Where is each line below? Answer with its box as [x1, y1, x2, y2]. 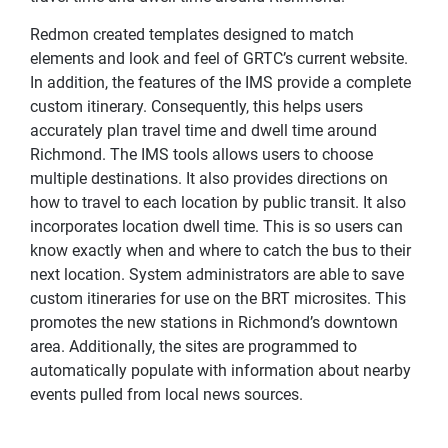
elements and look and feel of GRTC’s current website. [30, 48, 408, 68]
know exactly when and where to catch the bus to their [30, 240, 411, 260]
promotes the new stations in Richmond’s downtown [30, 312, 398, 332]
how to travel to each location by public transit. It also [30, 192, 406, 212]
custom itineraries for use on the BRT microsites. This [30, 288, 406, 308]
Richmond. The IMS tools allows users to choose [30, 144, 373, 164]
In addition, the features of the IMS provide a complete [30, 72, 411, 92]
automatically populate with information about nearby [30, 360, 411, 380]
